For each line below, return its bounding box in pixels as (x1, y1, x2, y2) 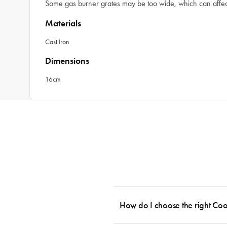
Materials (45, 18, 81, 29)
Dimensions (45, 55, 89, 66)
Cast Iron (45, 37, 69, 46)
